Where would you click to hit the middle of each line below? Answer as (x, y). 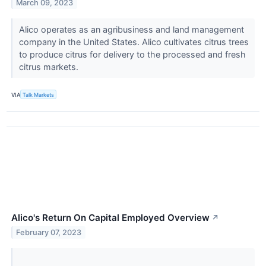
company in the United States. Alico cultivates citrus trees (134, 42)
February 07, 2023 (49, 233)
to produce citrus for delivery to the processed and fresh (132, 55)
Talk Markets (39, 94)
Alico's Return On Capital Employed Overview (110, 218)
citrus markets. (50, 67)
